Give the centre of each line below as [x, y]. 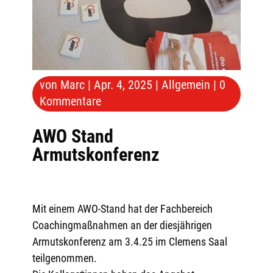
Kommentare [70, 101]
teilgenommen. [64, 258]
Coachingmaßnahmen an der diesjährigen [122, 225]
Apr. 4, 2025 [123, 84]
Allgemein [186, 84]
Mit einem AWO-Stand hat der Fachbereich [122, 208]
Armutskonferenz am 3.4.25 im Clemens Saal [129, 241]
